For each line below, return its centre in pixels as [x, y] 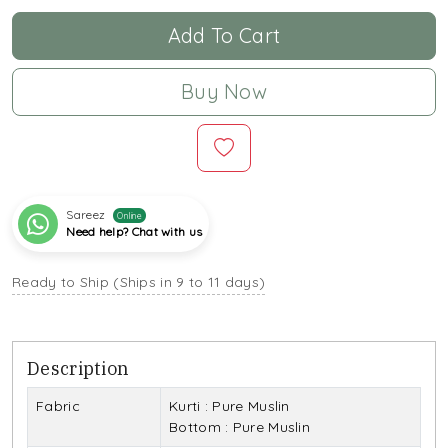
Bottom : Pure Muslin [239, 427]
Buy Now [224, 92]
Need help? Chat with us [134, 232]
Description [78, 369]
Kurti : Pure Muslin [229, 406]
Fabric [58, 406]
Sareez [86, 215]
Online [130, 215]
